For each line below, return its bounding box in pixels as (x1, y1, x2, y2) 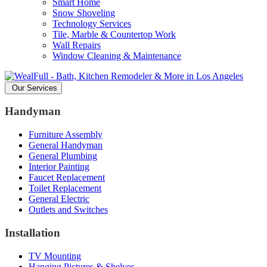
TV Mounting (29, 250, 81, 261)
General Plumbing (29, 151, 97, 162)
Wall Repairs (52, 39, 101, 50)
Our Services (10, 83, 57, 92)
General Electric (29, 194, 89, 204)
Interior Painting (29, 162, 89, 172)
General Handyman (29, 140, 103, 151)
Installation (5, 226, 60, 239)
